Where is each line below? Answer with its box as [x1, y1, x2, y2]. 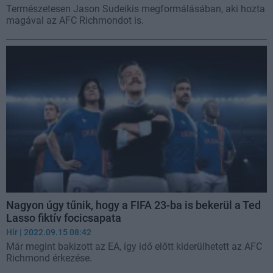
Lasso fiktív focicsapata [6, 211, 121, 224]
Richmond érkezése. [6, 252, 92, 264]
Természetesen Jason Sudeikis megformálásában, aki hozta [6, 3, 265, 15]
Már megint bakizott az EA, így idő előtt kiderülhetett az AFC [6, 241, 262, 252]
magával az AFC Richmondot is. [6, 15, 144, 27]
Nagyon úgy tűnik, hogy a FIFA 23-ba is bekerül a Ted [6, 199, 261, 211]
